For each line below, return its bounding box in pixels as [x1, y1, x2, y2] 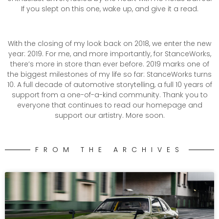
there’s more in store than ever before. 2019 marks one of [10, 59, 209, 69]
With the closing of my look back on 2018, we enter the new [8, 38, 211, 48]
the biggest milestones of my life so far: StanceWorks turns [7, 69, 212, 79]
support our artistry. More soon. [54, 110, 165, 120]
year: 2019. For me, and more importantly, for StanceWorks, [8, 48, 211, 59]
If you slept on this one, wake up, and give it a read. [21, 4, 198, 14]
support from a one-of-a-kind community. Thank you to [11, 89, 208, 100]
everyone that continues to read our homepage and [17, 100, 202, 110]
